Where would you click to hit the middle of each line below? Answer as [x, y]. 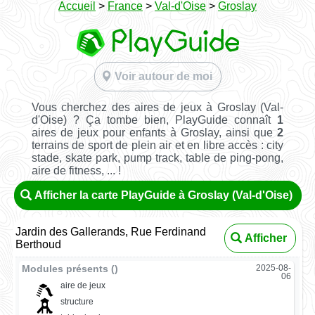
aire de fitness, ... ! [76, 170]
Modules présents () [70, 269]
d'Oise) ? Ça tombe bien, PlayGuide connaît [154, 120]
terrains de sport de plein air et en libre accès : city [157, 145]
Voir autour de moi [163, 76]
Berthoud [39, 244]
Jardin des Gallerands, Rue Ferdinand [111, 231]
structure [77, 302]
